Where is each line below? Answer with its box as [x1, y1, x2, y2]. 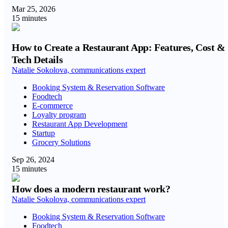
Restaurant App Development [32, 120, 127, 128]
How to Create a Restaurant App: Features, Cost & [12, 42, 225, 53]
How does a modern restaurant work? [12, 183, 170, 194]
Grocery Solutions [32, 138, 91, 147]
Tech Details [12, 54, 63, 65]
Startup [32, 129, 55, 137]
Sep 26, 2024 [12, 155, 54, 164]
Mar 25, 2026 [12, 5, 55, 13]
